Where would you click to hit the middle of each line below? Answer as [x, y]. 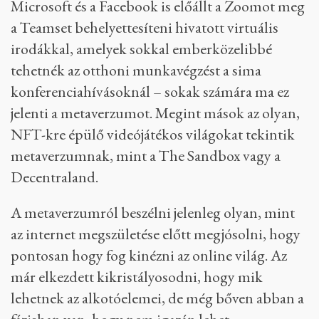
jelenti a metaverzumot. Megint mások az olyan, [155, 113]
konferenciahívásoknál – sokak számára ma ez [150, 91]
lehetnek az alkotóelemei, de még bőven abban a [157, 298]
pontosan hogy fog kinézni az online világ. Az [149, 255]
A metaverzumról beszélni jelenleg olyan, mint [153, 213]
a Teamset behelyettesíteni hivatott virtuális [145, 27]
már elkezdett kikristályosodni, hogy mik [137, 277]
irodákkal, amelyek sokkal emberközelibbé [141, 49]
